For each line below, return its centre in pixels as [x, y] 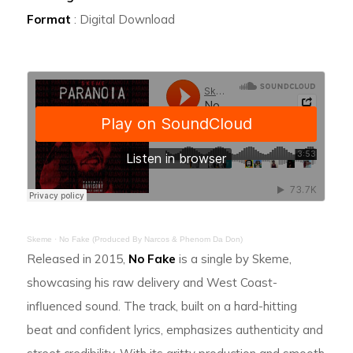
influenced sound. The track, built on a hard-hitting [162, 307]
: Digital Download [123, 20]
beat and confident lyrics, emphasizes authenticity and [175, 330]
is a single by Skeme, [234, 259]
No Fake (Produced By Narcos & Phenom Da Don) [151, 240]
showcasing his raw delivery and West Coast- [152, 283]
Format [49, 20]
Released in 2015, [78, 259]
